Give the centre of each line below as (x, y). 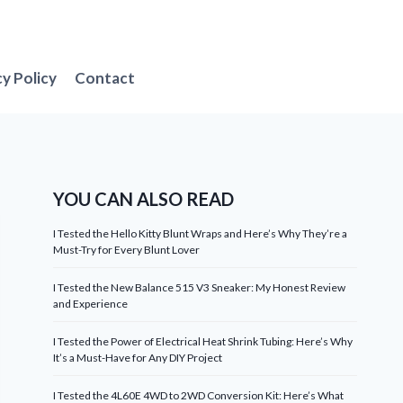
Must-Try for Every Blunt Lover (127, 250)
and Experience (91, 304)
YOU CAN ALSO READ (144, 199)
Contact (105, 77)
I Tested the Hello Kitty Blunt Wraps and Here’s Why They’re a (201, 233)
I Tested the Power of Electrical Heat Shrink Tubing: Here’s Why (203, 341)
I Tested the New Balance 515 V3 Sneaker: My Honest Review (200, 287)
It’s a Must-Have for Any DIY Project (138, 358)
